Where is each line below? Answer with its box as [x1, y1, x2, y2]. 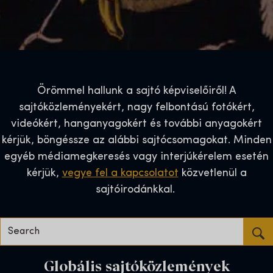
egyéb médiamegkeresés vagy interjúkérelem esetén [4, 151, 269, 163]
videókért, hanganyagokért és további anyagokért [11, 118, 262, 130]
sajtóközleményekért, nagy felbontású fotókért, [18, 102, 255, 114]
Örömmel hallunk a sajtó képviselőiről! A [37, 85, 236, 97]
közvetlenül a [178, 168, 247, 180]
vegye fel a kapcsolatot [62, 168, 179, 180]
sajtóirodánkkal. [95, 184, 178, 196]
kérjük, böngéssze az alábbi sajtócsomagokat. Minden [1, 135, 272, 147]
